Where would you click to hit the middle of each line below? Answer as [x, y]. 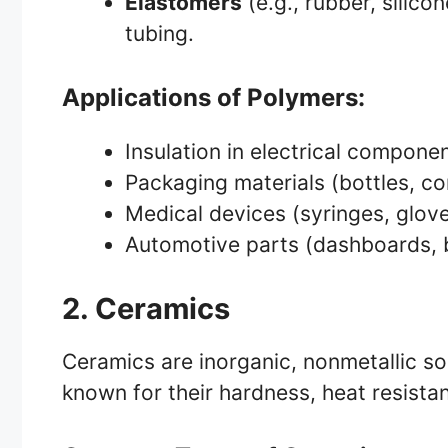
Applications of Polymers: [213, 98]
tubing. [159, 33]
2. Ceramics [146, 308]
